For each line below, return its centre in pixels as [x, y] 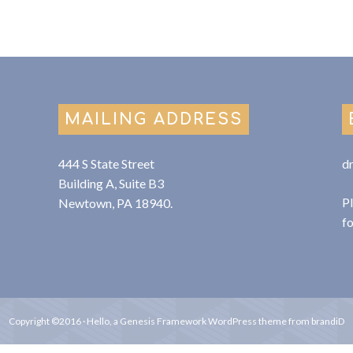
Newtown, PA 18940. [116, 203]
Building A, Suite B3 [111, 183]
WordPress [232, 321]
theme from [284, 321]
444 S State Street [107, 163]
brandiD [328, 321]
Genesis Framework [163, 321]
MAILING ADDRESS [154, 119]
